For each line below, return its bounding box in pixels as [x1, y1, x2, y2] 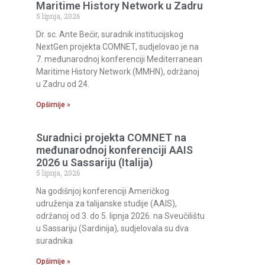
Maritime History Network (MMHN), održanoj [36, 67, 199, 77]
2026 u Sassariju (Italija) [36, 156, 153, 169]
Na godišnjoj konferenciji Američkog [36, 186, 169, 196]
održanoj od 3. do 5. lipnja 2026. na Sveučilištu [36, 211, 205, 221]
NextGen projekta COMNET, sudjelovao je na [36, 42, 199, 52]
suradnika [36, 236, 73, 246]
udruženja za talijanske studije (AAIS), [36, 199, 177, 209]
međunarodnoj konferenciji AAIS [36, 144, 193, 157]
